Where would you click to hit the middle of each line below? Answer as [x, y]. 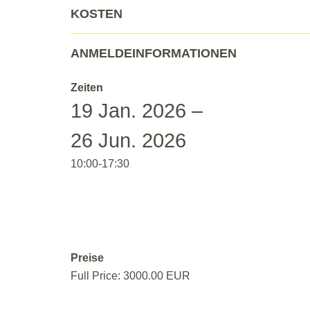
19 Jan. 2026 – [137, 111]
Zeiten [87, 88]
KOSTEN [97, 14]
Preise [87, 258]
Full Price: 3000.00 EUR [130, 276]
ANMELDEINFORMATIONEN [154, 54]
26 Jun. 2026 [128, 141]
